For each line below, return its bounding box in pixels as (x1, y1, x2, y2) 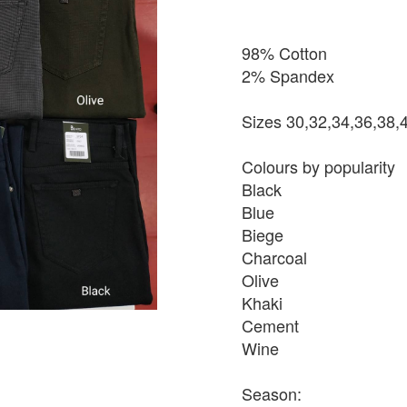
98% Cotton (242, 41, 327, 65)
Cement (242, 313, 299, 337)
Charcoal (242, 245, 307, 269)
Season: (242, 382, 302, 405)
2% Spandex (242, 64, 334, 87)
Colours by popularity (242, 154, 395, 178)
